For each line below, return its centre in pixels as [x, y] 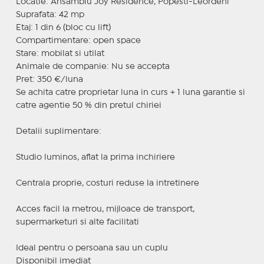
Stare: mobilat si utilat [60, 53]
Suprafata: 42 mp [50, 14]
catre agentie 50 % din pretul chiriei [88, 105]
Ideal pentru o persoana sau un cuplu [92, 248]
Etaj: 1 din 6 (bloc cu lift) [63, 27]
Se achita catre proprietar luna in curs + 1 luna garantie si [130, 92]
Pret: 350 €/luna [49, 79]
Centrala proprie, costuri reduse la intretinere [107, 183]
